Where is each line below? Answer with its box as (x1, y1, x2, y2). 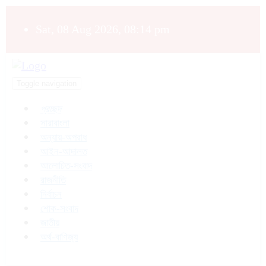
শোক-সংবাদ (40, 203, 78, 214)
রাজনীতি (40, 175, 66, 186)
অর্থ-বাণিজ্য (40, 232, 78, 243)
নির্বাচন (40, 189, 62, 200)
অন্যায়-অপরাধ (40, 132, 87, 143)
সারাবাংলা (40, 118, 69, 129)
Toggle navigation (17, 79, 77, 88)
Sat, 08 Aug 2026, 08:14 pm (36, 23, 170, 36)
